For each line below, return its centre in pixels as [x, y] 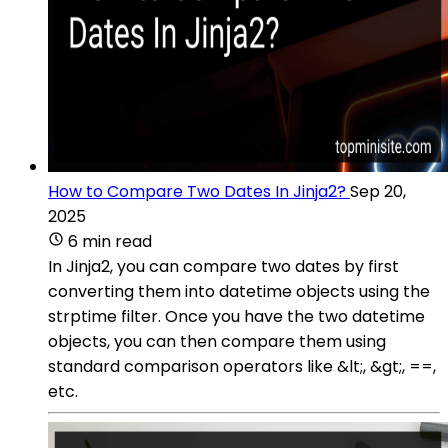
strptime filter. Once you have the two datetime [236, 316]
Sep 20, [378, 191]
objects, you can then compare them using [217, 341]
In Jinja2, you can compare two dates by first [223, 266]
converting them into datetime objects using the [239, 291]
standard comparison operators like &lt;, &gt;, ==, [242, 366]
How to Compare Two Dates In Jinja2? [197, 191]
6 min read [110, 241]
